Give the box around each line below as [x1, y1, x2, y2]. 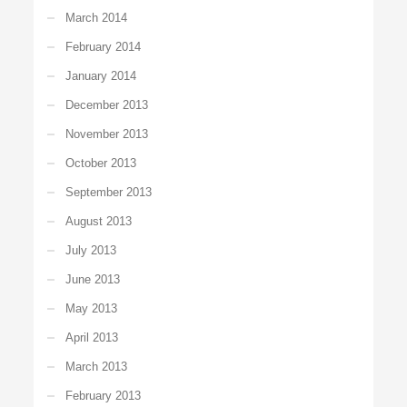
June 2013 [65, 272, 121, 286]
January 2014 [65, 68, 137, 83]
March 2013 [65, 359, 128, 373]
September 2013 [65, 184, 153, 199]
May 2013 [65, 301, 118, 315]
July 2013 [65, 243, 117, 257]
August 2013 [65, 213, 133, 228]
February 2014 [65, 39, 142, 54]
